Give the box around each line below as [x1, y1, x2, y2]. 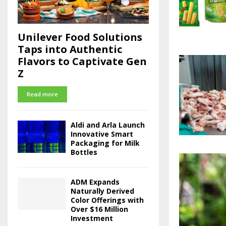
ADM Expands [71, 177, 120, 187]
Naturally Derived [71, 186, 134, 196]
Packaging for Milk [71, 138, 140, 148]
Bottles [71, 147, 97, 157]
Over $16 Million [71, 204, 128, 214]
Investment [71, 213, 113, 223]
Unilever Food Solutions [18, 30, 142, 44]
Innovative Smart [71, 129, 133, 139]
